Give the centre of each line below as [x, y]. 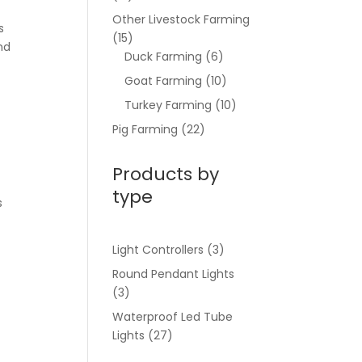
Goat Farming [164, 81]
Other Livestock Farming [181, 19]
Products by [166, 174]
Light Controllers [158, 250]
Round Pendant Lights [174, 274]
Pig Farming [145, 129]
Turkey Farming [168, 105]
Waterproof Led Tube [173, 317]
